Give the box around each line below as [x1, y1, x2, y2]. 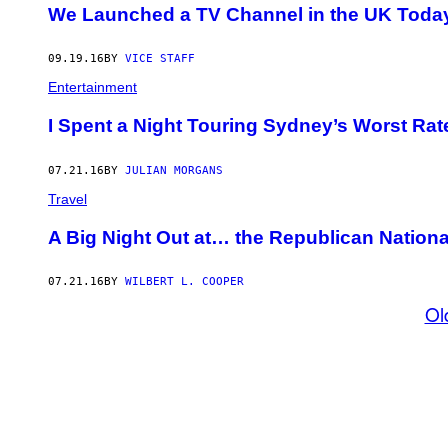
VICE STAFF [125, 52, 195, 66]
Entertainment [48, 79, 137, 96]
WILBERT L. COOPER [125, 275, 244, 289]
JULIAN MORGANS [125, 163, 223, 177]
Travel [48, 190, 87, 207]
